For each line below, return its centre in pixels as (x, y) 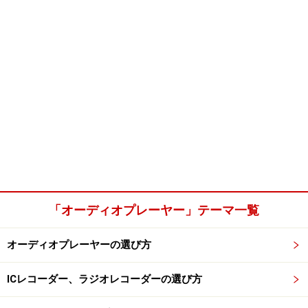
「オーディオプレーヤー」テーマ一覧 (154, 210)
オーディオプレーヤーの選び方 (79, 245)
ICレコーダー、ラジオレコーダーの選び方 (104, 279)
